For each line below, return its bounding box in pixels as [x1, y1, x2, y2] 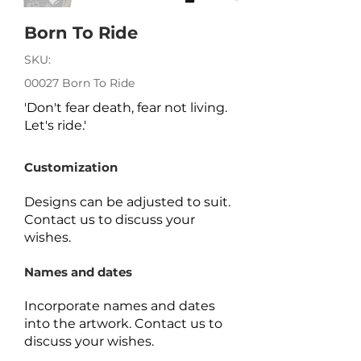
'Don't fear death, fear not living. [24, 100, 227, 115]
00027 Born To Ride [24, 76, 135, 90]
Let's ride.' [24, 118, 86, 133]
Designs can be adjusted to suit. [24, 194, 230, 210]
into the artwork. [24, 316, 135, 331]
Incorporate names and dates [24, 298, 215, 313]
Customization [24, 160, 118, 175]
